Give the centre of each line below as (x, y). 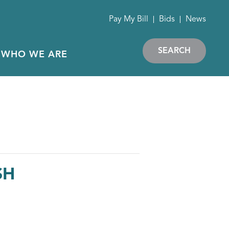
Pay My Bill (129, 19)
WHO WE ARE (34, 55)
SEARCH (174, 51)
